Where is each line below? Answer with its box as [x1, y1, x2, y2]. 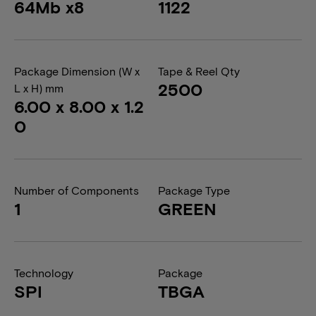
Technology [14, 266, 73, 279]
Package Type [158, 183, 230, 197]
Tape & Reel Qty [158, 64, 240, 78]
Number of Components [14, 183, 139, 197]
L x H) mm [14, 81, 63, 95]
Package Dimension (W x [14, 64, 140, 78]
